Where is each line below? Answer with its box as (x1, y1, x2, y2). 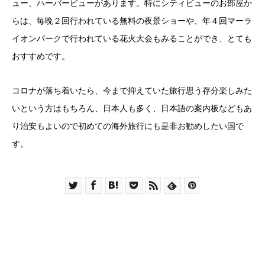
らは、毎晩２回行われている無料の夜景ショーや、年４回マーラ (12, 16, 252, 25)
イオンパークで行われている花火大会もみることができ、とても (12, 34, 252, 43)
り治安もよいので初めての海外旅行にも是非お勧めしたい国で (12, 121, 244, 131)
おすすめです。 (12, 51, 70, 61)
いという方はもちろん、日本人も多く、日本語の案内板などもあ (12, 104, 252, 113)
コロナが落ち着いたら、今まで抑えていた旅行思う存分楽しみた (12, 86, 252, 95)
